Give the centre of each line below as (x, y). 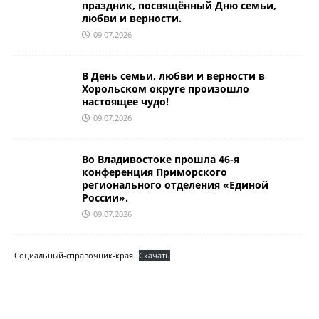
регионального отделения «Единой (175, 184)
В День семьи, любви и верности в (173, 75)
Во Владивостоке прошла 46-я (161, 159)
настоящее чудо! (125, 101)
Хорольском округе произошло (166, 88)
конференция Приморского (155, 172)
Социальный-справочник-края (74, 255)
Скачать (155, 255)
